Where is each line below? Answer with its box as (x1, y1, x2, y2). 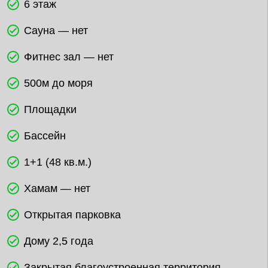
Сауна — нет (24, 25, 88, 36)
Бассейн (24, 130, 66, 142)
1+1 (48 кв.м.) (24, 156, 92, 168)
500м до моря (24, 77, 93, 89)
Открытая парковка (24, 209, 121, 221)
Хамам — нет (24, 182, 90, 194)
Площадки (24, 103, 77, 115)
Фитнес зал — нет (24, 51, 114, 63)
